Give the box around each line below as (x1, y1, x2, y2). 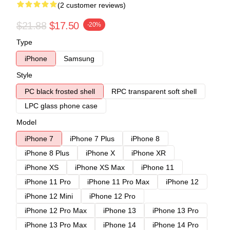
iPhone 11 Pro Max (87, 177, 149, 186)
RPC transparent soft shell (111, 87, 197, 95)
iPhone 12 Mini (25, 191, 73, 200)
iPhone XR (131, 148, 166, 157)
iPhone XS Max (75, 163, 125, 171)
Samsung (64, 54, 94, 63)
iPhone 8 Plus (25, 148, 69, 157)
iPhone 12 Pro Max (25, 206, 87, 215)
